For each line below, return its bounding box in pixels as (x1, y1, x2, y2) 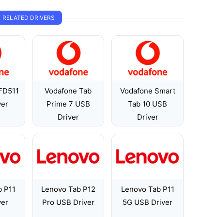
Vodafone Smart (120, 86, 175, 95)
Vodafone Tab (45, 86, 92, 95)
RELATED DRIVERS (2, 14, 55, 21)
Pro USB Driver (42, 198, 94, 207)
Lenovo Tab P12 (41, 185, 95, 194)
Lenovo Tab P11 (121, 185, 174, 194)
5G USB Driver (123, 198, 173, 207)
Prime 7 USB (46, 99, 90, 108)
